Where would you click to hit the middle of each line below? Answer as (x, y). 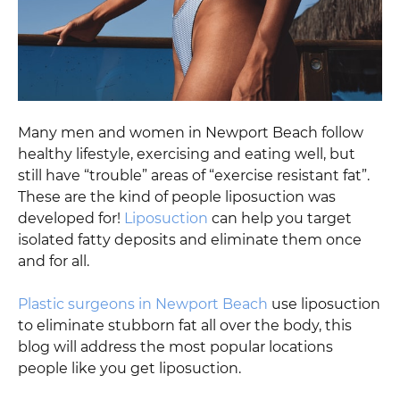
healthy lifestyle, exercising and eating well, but (187, 154)
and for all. (54, 261)
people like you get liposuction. (129, 368)
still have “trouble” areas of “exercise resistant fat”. (194, 175)
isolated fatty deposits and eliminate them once (190, 239)
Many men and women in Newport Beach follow (191, 132)
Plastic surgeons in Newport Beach (143, 304)
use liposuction (324, 304)
